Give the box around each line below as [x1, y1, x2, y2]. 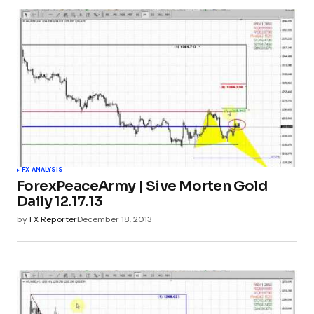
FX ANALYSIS [22, 165, 62, 175]
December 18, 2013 [77, 214, 152, 226]
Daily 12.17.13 [17, 193, 103, 211]
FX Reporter [29, 214, 77, 226]
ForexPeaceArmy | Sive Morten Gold [17, 177, 268, 196]
